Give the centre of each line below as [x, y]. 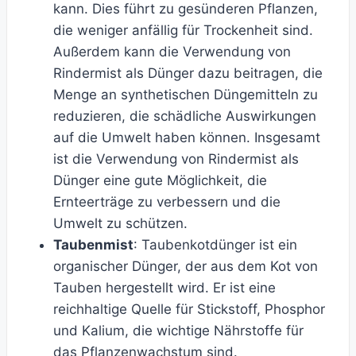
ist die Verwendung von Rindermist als [176, 159]
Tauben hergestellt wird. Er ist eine [164, 288]
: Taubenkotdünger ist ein [215, 245]
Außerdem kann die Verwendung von [172, 52]
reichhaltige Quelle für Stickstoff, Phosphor [189, 310]
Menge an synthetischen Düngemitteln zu [186, 95]
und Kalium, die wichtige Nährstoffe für [178, 331]
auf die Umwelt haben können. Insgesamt [187, 138]
